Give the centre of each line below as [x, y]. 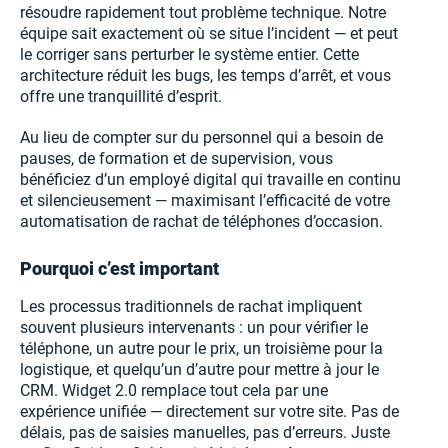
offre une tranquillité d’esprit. [121, 97]
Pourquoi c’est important [119, 269]
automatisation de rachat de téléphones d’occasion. [201, 222]
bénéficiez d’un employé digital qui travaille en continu [210, 180]
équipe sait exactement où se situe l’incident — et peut [209, 34]
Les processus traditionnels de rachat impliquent [191, 307]
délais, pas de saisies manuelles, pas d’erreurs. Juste [205, 433]
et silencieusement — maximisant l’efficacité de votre [205, 201]
